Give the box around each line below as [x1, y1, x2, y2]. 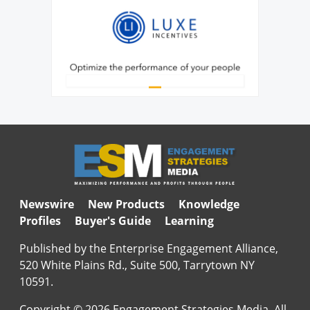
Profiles [19, 213, 61, 229]
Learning [164, 213, 214, 229]
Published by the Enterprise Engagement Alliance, [19, 241, 278, 257]
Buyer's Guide [74, 213, 151, 229]
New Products [87, 197, 165, 212]
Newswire [19, 197, 74, 212]
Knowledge [178, 197, 239, 212]
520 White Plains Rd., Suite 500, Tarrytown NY [19, 257, 255, 273]
